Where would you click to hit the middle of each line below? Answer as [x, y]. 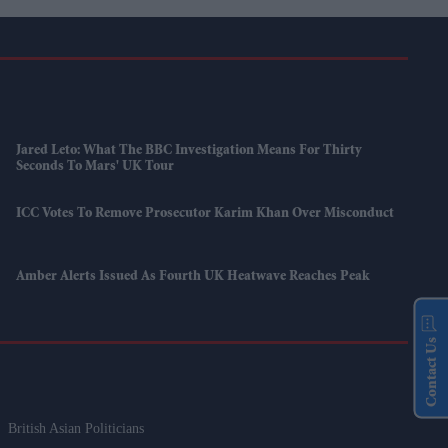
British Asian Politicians [76, 429]
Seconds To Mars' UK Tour [95, 167]
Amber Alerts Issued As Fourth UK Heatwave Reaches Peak [193, 277]
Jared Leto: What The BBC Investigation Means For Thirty [189, 151]
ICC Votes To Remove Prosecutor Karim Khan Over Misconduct [205, 214]
